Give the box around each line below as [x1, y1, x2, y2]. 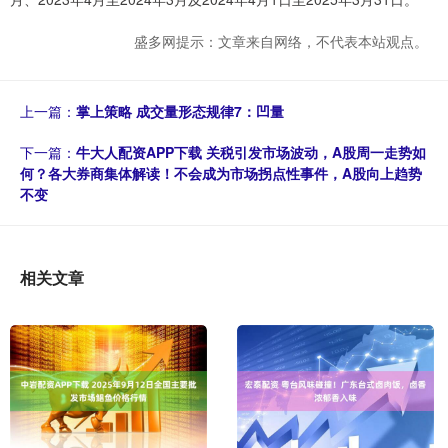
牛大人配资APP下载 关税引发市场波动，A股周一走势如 [76, 142, 426, 163]
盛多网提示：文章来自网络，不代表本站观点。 [134, 31, 428, 52]
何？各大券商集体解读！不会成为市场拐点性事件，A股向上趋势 [20, 163, 422, 184]
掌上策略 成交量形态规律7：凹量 [76, 101, 284, 122]
